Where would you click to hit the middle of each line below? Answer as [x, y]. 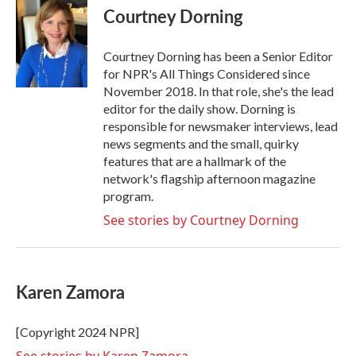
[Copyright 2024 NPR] [77, 332]
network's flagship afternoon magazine [209, 178]
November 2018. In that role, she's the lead [219, 91]
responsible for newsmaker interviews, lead [221, 126]
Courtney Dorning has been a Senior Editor [218, 56]
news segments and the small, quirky [201, 143]
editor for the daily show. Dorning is [199, 108]
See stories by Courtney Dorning [201, 220]
